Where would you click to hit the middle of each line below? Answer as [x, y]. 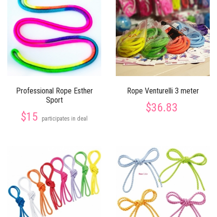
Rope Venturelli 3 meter [163, 91]
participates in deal [65, 119]
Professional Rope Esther [54, 91]
